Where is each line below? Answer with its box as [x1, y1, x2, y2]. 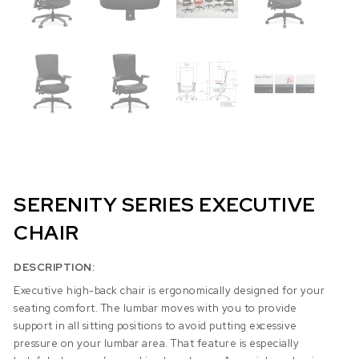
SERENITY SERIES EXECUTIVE [14, 192, 316, 219]
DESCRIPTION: [14, 260, 95, 275]
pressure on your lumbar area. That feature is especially [14, 336, 300, 350]
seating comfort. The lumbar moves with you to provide [14, 301, 297, 315]
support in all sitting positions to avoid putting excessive [14, 318, 297, 333]
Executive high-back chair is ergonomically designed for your [14, 283, 325, 297]
